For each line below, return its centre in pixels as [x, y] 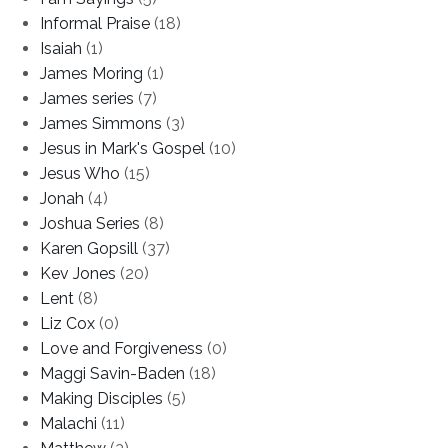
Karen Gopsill [89, 248]
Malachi [68, 423]
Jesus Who [80, 173]
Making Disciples [101, 398]
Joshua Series [90, 223]
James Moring [91, 73]
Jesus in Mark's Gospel [122, 148]
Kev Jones [78, 273]
